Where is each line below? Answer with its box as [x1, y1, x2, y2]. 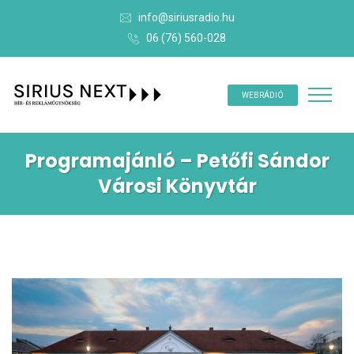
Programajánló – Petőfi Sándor [24, 147, 330, 174]
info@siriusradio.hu [137, 11, 235, 24]
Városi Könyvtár [97, 172, 257, 199]
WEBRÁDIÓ [242, 90, 284, 100]
